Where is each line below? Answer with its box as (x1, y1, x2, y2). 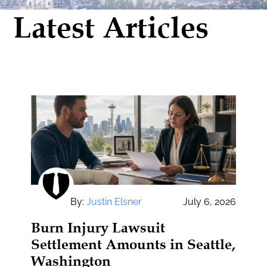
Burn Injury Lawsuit (31, 219, 166, 236)
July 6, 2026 (182, 195, 236, 207)
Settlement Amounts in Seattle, (31, 235, 236, 253)
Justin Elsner (86, 195, 142, 207)
